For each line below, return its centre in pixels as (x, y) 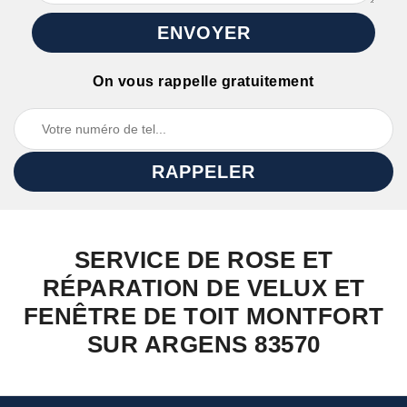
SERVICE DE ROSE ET (203, 260)
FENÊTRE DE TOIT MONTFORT (203, 316)
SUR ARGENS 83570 (203, 344)
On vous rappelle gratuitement (203, 81)
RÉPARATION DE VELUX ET (203, 288)
